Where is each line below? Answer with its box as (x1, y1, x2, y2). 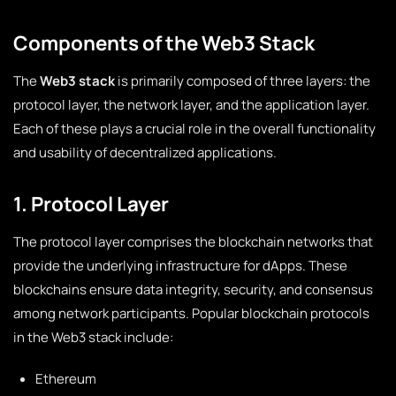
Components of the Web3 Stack (13, 29, 315, 57)
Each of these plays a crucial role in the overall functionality (13, 119, 376, 138)
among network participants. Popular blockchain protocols (13, 304, 369, 323)
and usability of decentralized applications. (13, 143, 277, 162)
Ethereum (35, 369, 96, 388)
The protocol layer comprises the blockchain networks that (13, 232, 373, 251)
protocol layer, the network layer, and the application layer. (13, 95, 369, 114)
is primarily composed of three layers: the (115, 72, 370, 90)
